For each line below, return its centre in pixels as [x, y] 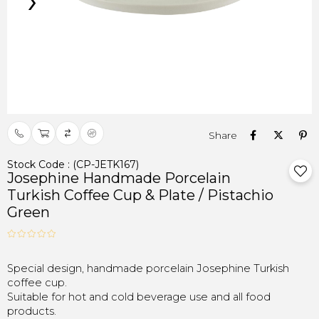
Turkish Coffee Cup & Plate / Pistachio [140, 195]
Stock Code [36, 164]
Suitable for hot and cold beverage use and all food [139, 297]
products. [32, 311]
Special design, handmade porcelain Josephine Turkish [148, 268]
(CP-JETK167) [106, 164]
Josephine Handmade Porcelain [119, 178]
